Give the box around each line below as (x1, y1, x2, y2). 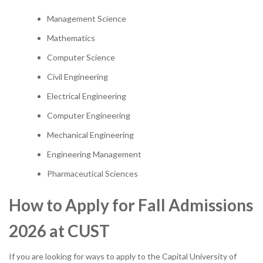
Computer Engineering (47, 110, 130, 120)
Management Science (47, 14, 126, 23)
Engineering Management (47, 149, 141, 159)
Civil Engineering (47, 72, 108, 82)
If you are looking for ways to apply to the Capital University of (9, 251, 237, 261)
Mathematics (47, 33, 95, 43)
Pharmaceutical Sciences (47, 168, 138, 178)
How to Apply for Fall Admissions (9, 195, 253, 215)
